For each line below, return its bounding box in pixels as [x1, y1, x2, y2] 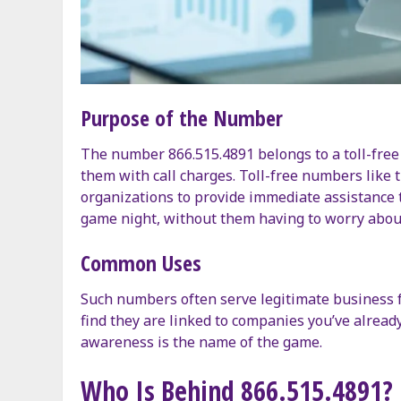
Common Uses [81, 247, 201, 277]
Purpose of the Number [81, 102, 283, 132]
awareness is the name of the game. [81, 331, 322, 352]
